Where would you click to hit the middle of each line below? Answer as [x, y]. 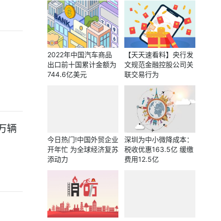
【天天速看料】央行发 [159, 55]
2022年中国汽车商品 [80, 55]
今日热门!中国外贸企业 [83, 139]
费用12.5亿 [142, 159]
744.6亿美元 [67, 74]
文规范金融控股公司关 [159, 64]
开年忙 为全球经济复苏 [83, 149]
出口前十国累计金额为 [82, 64]
